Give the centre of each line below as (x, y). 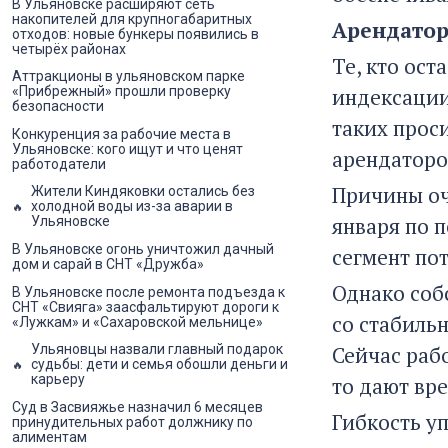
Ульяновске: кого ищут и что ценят (127, 148)
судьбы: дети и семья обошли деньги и (159, 364)
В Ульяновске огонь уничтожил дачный (143, 248)
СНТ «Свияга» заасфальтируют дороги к (145, 306)
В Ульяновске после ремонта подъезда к (148, 291)
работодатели (59, 163)
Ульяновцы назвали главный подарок (157, 349)
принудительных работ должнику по (132, 421)
